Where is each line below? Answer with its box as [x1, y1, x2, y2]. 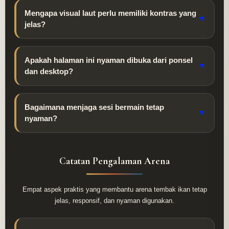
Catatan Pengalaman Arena [59, 155, 170, 167]
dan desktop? [25, 67, 73, 76]
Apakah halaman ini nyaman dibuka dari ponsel [25, 56, 193, 65]
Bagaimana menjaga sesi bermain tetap [25, 103, 164, 112]
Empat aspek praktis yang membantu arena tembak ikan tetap [22, 186, 207, 194]
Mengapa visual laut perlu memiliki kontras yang [25, 9, 196, 18]
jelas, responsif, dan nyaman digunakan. [55, 197, 174, 205]
